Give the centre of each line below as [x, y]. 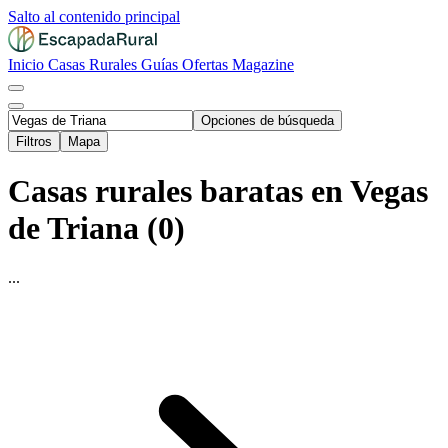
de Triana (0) [96, 228]
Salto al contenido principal [94, 16]
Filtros [34, 141]
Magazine [263, 64]
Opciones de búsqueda [267, 120]
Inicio [28, 64]
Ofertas [207, 64]
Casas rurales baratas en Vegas [218, 191]
